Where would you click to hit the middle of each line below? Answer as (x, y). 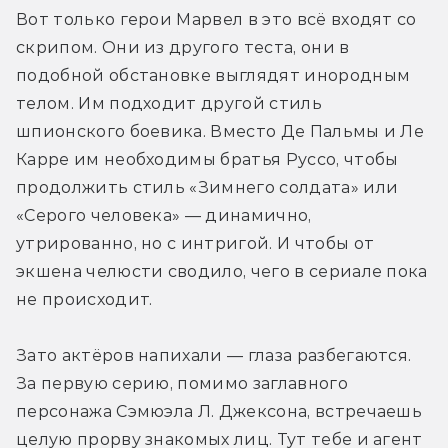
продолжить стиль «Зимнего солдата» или (207, 187)
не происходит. (86, 299)
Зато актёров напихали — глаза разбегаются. (214, 355)
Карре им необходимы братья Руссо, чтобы (207, 159)
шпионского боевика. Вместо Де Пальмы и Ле (220, 131)
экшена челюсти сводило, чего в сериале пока (222, 271)
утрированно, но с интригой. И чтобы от (195, 243)
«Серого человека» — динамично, (164, 215)
